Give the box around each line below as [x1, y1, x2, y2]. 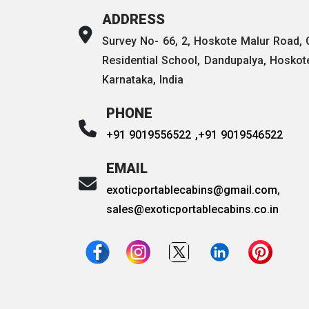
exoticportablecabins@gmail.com [106, 183, 277, 197]
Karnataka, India [102, 72, 184, 86]
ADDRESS [102, 10, 165, 28]
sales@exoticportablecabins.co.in [106, 202, 279, 216]
